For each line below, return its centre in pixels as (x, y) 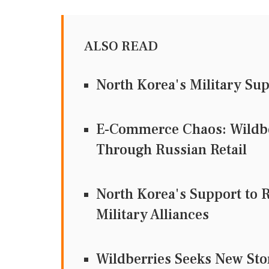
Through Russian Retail (171, 150)
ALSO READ (121, 46)
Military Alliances (153, 214)
